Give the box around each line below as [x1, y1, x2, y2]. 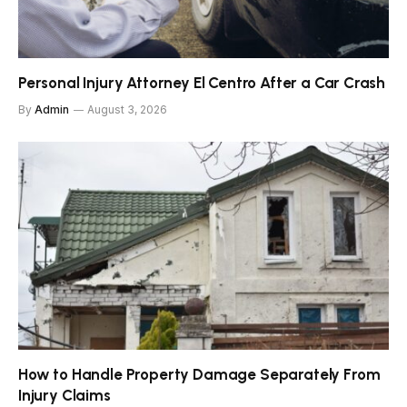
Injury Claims [18, 386, 111, 405]
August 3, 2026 [87, 102, 167, 116]
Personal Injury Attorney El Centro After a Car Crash [18, 73, 386, 92]
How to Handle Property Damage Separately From [18, 365, 381, 384]
